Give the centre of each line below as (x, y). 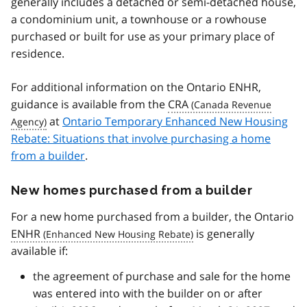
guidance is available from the (89, 105)
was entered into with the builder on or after (148, 294)
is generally (224, 234)
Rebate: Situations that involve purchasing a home (141, 139)
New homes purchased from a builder (132, 191)
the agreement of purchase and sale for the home (162, 277)
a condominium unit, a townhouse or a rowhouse (139, 20)
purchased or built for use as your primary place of (143, 37)
